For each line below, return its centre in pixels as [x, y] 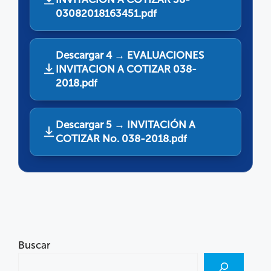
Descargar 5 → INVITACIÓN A [126, 124]
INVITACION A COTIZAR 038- [126, 69]
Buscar [34, 245]
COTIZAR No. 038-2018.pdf [121, 138]
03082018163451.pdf [106, 13]
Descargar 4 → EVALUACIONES [130, 55]
